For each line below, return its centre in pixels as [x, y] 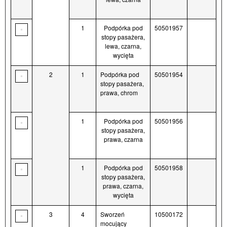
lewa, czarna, [123, 46]
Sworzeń [112, 214]
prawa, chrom [119, 93]
